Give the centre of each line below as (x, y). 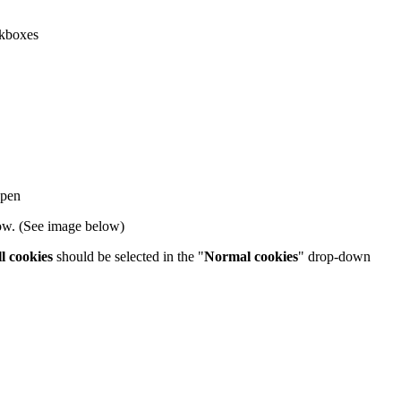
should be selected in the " (128, 256)
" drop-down (334, 256)
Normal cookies (251, 256)
